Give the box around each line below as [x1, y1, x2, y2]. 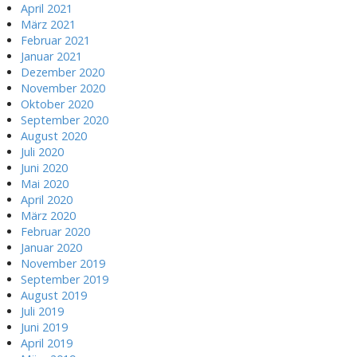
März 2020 [21, 207, 76, 223]
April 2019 [21, 335, 73, 351]
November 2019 [21, 255, 105, 271]
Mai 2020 [21, 175, 69, 191]
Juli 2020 [21, 143, 64, 159]
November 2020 [21, 80, 105, 96]
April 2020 [21, 191, 73, 207]
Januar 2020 [21, 239, 82, 255]
